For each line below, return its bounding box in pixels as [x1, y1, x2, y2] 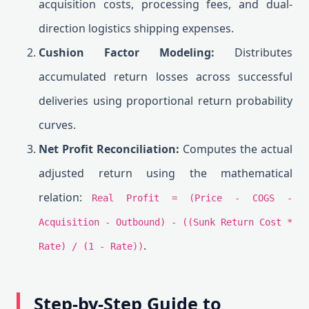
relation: [39, 190, 92, 205]
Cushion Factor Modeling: [39, 45, 215, 60]
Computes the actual [179, 141, 292, 157]
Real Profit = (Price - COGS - [91, 192, 293, 203]
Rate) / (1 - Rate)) [39, 241, 143, 252]
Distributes [215, 45, 292, 60]
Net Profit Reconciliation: [39, 141, 179, 157]
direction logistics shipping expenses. [39, 21, 234, 36]
